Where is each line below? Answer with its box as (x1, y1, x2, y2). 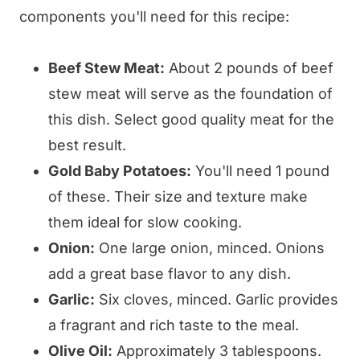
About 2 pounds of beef (165, 59, 333, 77)
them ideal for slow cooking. (48, 214, 242, 231)
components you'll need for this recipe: (19, 8, 289, 26)
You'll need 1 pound (191, 162, 329, 180)
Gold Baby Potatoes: (48, 162, 191, 180)
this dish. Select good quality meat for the (48, 111, 334, 129)
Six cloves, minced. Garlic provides (95, 291, 338, 309)
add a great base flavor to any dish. (48, 265, 291, 283)
